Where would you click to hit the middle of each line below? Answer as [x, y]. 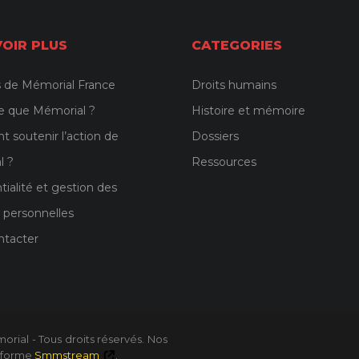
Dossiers [215, 136]
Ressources [224, 161]
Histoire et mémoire [248, 110]
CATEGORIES [237, 45]
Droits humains [234, 85]
